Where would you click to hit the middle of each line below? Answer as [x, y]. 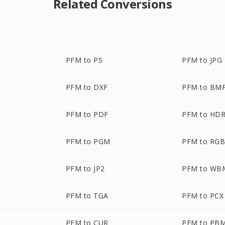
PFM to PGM [88, 141]
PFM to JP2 [85, 168]
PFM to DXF [87, 87]
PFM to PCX [203, 196]
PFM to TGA [87, 196]
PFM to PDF [87, 114]
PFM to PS [84, 60]
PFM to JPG [202, 60]
